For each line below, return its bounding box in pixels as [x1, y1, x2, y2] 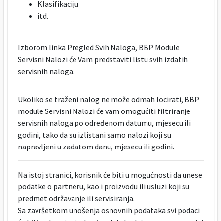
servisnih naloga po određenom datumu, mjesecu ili [17, 118, 191, 128]
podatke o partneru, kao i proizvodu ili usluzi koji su [17, 182, 189, 191]
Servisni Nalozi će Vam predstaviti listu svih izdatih [17, 54, 188, 64]
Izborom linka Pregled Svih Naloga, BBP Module [17, 42, 180, 52]
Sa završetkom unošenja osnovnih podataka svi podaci [17, 205, 200, 215]
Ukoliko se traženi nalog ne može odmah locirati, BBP [17, 94, 199, 104]
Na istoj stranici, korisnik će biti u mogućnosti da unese [17, 170, 202, 180]
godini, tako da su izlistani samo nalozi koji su [17, 130, 171, 140]
